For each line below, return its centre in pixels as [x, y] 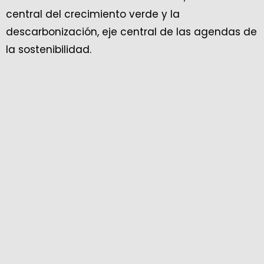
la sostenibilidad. [50, 49]
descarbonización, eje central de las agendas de [131, 32]
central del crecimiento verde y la [93, 14]
